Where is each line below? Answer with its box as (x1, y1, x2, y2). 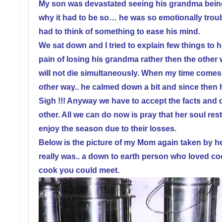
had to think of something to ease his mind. (39, 27, 200, 36)
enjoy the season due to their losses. (39, 124, 176, 133)
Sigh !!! (39, 96, 65, 105)
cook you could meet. (39, 166, 119, 174)
